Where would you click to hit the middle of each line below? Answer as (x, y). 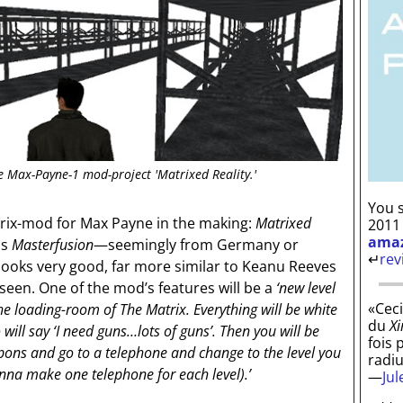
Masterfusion (52, 244)
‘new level (305, 287)
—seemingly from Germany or (196, 244)
